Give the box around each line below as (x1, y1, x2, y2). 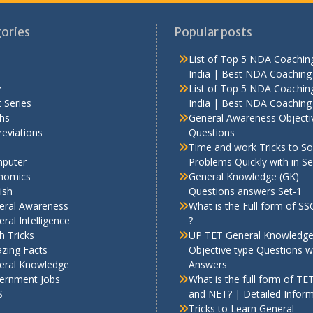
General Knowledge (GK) (189, 169, 299, 183)
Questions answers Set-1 (189, 184, 302, 198)
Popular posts (175, 24, 252, 40)
